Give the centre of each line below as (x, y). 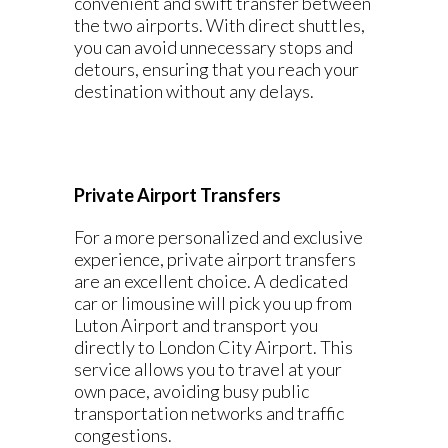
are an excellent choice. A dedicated (211, 281)
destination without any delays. (194, 91)
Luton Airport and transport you (196, 325)
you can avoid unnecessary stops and (213, 47)
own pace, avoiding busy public (191, 391)
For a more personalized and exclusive (218, 237)
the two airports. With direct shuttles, (219, 25)
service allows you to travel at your (208, 369)
